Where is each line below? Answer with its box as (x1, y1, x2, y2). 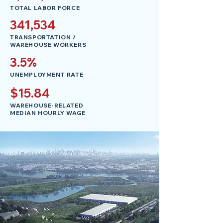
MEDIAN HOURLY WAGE (10, 109, 86, 116)
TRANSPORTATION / (10, 33, 76, 41)
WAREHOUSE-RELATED (10, 102, 84, 109)
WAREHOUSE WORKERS (10, 41, 87, 48)
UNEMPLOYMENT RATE (10, 71, 84, 78)
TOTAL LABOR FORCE (10, 4, 80, 11)
